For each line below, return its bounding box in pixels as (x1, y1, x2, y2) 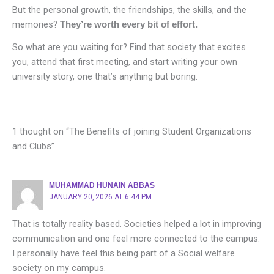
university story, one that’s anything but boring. (12, 71, 198, 83)
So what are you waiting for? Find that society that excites (12, 42, 246, 53)
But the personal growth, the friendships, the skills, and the (12, 4, 246, 16)
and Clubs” (12, 140, 54, 152)
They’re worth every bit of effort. (60, 20, 198, 30)
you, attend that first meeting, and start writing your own (12, 56, 237, 68)
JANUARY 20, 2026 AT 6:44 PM (48, 193, 152, 202)
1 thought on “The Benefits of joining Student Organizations (12, 125, 251, 137)
